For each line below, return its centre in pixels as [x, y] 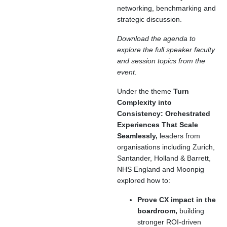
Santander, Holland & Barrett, [164, 158]
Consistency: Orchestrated [164, 113]
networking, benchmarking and [166, 8]
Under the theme [144, 91]
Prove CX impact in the [177, 200]
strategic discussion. [149, 19]
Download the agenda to [156, 39]
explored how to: [144, 180]
